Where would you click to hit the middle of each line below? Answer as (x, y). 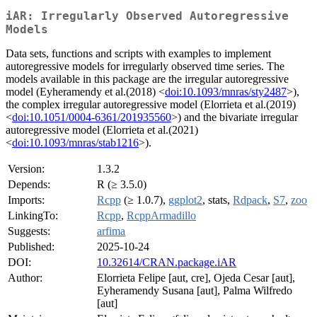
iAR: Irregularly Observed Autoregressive (147, 16)
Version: (26, 169)
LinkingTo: (33, 216)
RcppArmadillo (161, 216)
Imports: (26, 200)
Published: (31, 247)
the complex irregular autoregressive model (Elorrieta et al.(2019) (151, 105)
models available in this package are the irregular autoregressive (147, 79)
